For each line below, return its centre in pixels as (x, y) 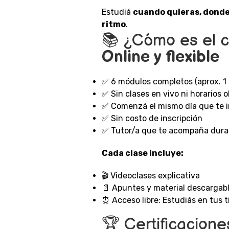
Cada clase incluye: (143, 153)
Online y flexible (161, 57)
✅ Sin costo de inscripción (152, 118)
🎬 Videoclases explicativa (151, 176)
